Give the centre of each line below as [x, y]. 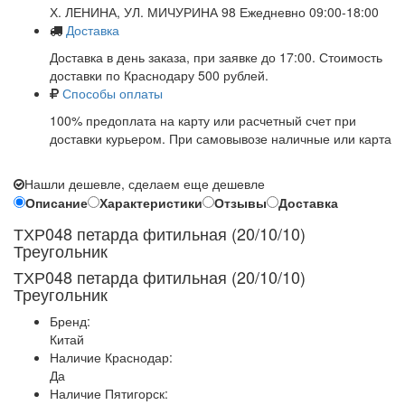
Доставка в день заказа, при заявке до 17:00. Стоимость [216, 57]
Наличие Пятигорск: [109, 393]
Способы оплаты [113, 93]
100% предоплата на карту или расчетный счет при [203, 120]
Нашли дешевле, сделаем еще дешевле [145, 183]
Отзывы [240, 202]
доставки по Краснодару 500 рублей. [159, 75]
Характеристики [151, 202]
